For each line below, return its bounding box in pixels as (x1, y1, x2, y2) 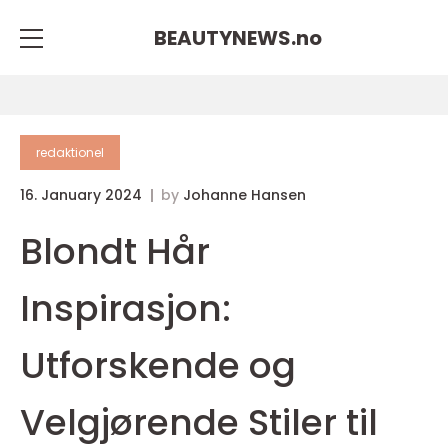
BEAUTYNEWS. (154, 23, 296, 52)
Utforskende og (20, 340, 296, 391)
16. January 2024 (20, 185, 146, 205)
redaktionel (36, 144, 104, 161)
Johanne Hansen (183, 185, 306, 205)
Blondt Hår (20, 226, 210, 277)
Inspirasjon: (20, 283, 231, 334)
